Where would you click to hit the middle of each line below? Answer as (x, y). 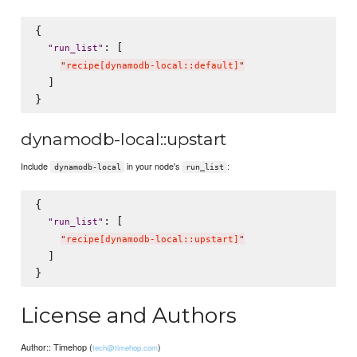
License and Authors (129, 315)
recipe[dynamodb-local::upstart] (152, 240)
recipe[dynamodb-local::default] (152, 65)
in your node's (153, 166)
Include (36, 166)
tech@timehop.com (126, 348)
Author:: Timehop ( (57, 347)
